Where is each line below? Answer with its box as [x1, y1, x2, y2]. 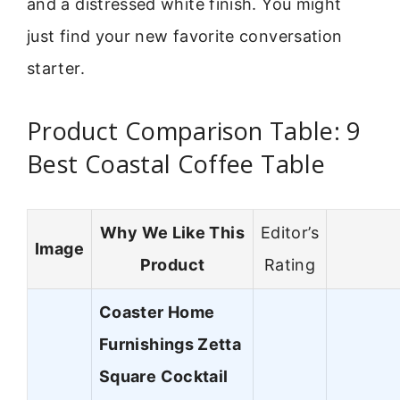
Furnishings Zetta [99, 335, 242, 354]
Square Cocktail [99, 367, 229, 387]
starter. [27, 59, 85, 79]
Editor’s [261, 223, 319, 243]
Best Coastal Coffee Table [27, 146, 325, 180]
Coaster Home [99, 303, 215, 322]
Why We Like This [100, 223, 245, 243]
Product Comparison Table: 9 [27, 113, 361, 147]
